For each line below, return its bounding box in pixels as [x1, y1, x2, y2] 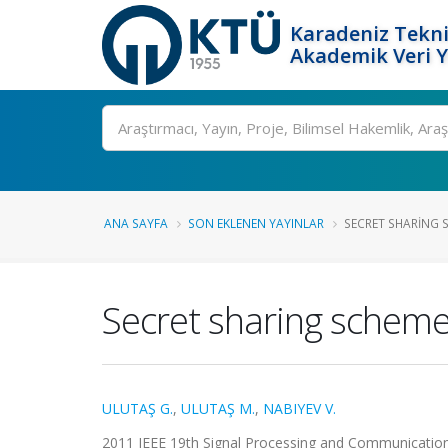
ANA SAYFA [104, 215, 168, 231]
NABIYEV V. [263, 399, 336, 418]
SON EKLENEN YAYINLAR [188, 215, 324, 231]
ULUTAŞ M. [181, 399, 255, 418]
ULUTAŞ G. [102, 399, 173, 418]
